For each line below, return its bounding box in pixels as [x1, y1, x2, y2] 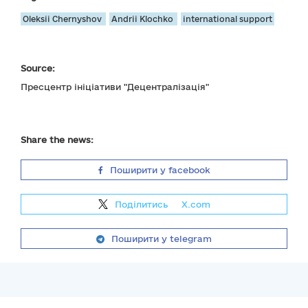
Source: [21, 63, 55, 73]
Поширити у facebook [109, 165, 210, 175]
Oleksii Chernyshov [23, 14, 104, 23]
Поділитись [114, 199, 170, 209]
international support [183, 14, 272, 23]
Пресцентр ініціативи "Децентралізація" [21, 82, 209, 91]
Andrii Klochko [111, 14, 175, 23]
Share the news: [21, 135, 93, 144]
